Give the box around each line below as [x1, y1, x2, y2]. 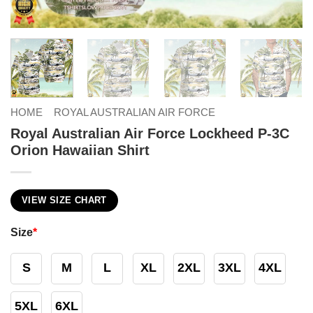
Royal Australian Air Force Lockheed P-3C [10, 125, 289, 141]
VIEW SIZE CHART [22, 195, 107, 205]
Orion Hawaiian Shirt [10, 142, 150, 158]
